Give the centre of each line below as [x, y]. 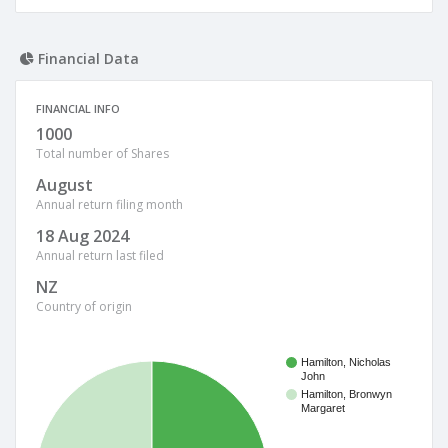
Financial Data [86, 58]
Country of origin [84, 306]
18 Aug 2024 [82, 236]
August [64, 185]
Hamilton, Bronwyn [346, 394]
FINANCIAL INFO [78, 108]
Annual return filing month [109, 204]
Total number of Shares [102, 153]
